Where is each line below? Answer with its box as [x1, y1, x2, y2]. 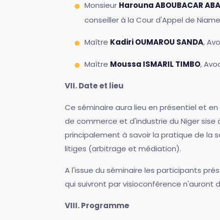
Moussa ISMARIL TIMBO [110, 59, 200, 69]
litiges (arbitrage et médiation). [65, 143, 181, 154]
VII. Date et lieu [65, 81, 124, 91]
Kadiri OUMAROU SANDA [110, 37, 203, 47]
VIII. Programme [65, 200, 129, 211]
